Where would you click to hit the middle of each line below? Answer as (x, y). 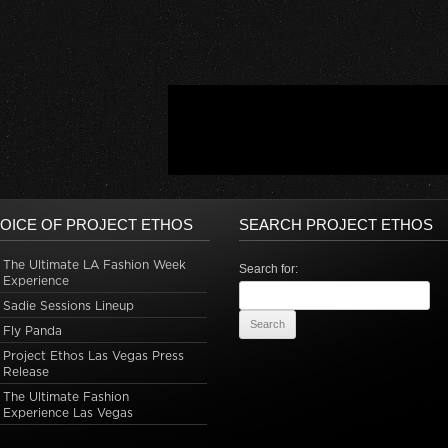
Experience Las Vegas (67, 412)
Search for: (268, 269)
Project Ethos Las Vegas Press (93, 355)
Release (25, 371)
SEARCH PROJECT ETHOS (335, 224)
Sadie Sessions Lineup (68, 305)
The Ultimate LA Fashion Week (94, 264)
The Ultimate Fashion (65, 396)
